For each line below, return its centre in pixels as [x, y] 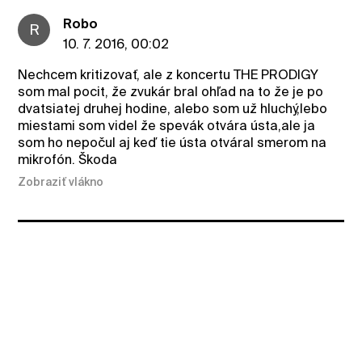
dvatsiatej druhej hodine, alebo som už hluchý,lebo [173, 108]
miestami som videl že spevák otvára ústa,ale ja [167, 125]
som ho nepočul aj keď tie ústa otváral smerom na [173, 142]
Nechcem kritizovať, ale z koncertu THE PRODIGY [168, 74]
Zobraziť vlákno [61, 182]
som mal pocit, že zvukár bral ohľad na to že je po [171, 91]
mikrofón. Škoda [68, 159]
